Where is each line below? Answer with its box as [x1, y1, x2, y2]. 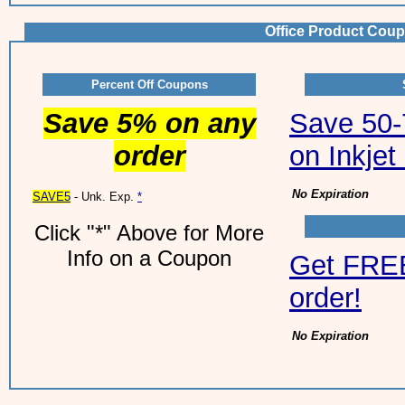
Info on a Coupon [67, 246, 231, 270]
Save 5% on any [42, 108, 256, 139]
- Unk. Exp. [71, 190, 137, 203]
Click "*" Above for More [34, 221, 264, 245]
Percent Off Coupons [90, 78, 208, 91]
